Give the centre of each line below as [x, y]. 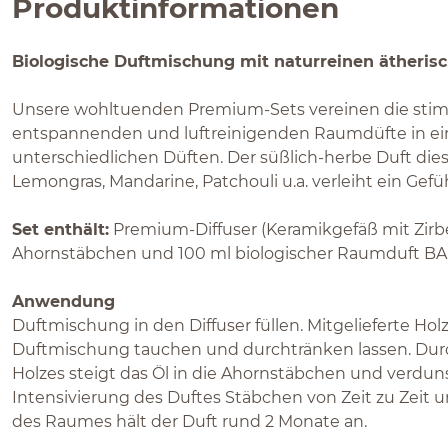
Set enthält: [60, 229]
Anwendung [63, 301]
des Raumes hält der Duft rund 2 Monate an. [191, 421]
